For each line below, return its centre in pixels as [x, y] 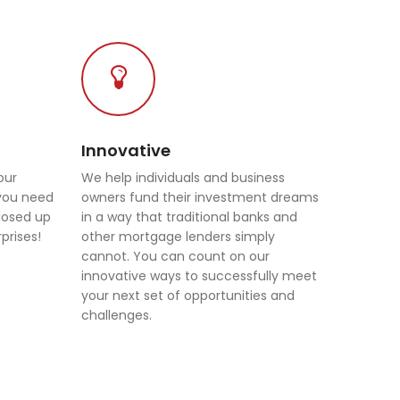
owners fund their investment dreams [200, 197]
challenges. [117, 315]
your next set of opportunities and [188, 296]
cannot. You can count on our [175, 256]
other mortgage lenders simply [178, 237]
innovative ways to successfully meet [199, 276]
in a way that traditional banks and [189, 217]
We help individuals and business [183, 178]
